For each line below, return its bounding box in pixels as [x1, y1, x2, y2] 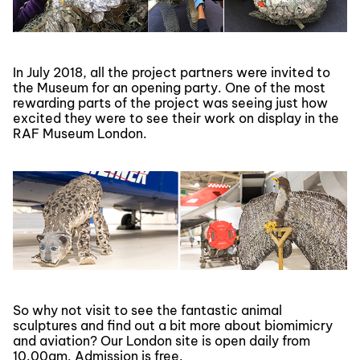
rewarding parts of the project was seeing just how [13, 94, 328, 111]
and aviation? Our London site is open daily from [13, 333, 310, 350]
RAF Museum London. [13, 125, 147, 141]
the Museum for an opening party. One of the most [13, 79, 325, 96]
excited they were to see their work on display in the [13, 109, 339, 126]
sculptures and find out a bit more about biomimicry [13, 317, 333, 334]
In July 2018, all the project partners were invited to [13, 63, 330, 80]
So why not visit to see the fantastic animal [13, 302, 282, 319]
